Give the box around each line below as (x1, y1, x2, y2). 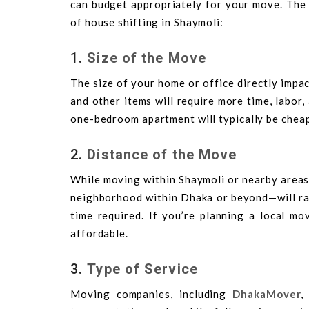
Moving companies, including (70, 287, 233, 300)
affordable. (70, 226, 128, 239)
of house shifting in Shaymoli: (70, 15, 223, 28)
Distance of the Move (87, 146, 237, 163)
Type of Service (87, 260, 198, 277)
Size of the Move (87, 49, 206, 66)
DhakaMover (232, 287, 301, 300)
